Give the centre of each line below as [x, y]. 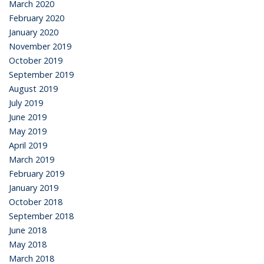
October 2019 [36, 60]
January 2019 [34, 187]
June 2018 [28, 230]
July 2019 [26, 103]
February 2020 [37, 18]
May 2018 [28, 244]
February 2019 [37, 173]
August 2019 [33, 88]
